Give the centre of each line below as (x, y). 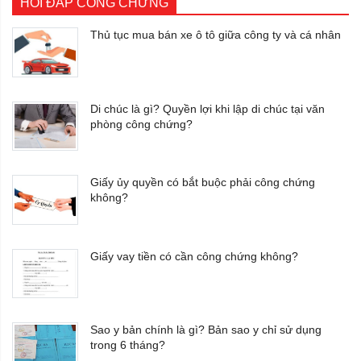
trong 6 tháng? (128, 345)
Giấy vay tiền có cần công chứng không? (194, 256)
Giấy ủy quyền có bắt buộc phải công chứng (203, 183)
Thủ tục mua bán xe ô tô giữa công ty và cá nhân (216, 35)
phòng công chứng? (141, 124)
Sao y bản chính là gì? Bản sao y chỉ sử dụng (206, 330)
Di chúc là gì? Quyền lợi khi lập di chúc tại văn (207, 108)
